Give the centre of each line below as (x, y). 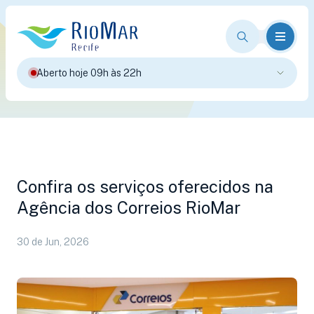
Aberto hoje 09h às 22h (89, 73)
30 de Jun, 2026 (53, 242)
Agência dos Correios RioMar (129, 207)
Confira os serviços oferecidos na (145, 186)
